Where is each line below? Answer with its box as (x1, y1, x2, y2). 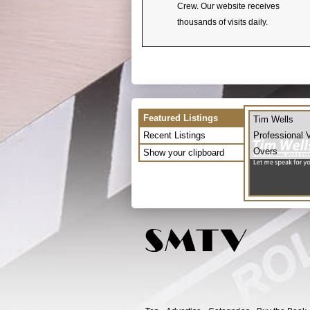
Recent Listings (143, 129, 206, 140)
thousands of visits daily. (177, 17, 268, 27)
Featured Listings (143, 112, 218, 123)
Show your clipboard (143, 147, 224, 158)
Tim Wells (253, 113, 293, 125)
